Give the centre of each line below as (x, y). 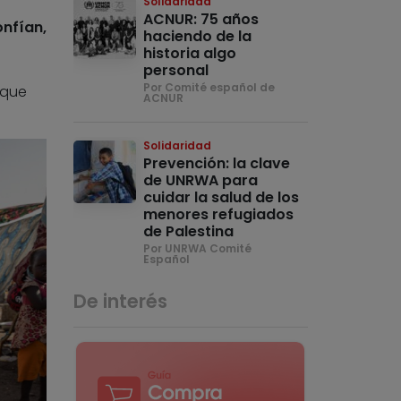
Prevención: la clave (217, 164)
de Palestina (189, 232)
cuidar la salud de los (222, 198)
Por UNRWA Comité (198, 249)
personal (176, 71)
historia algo (190, 54)
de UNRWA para (201, 181)
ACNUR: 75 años (201, 20)
